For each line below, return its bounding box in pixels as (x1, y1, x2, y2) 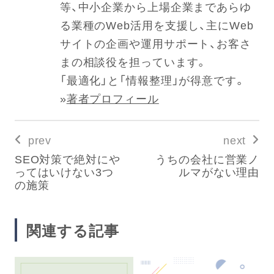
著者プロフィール (66, 90, 159, 107)
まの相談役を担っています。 (59, 53, 208, 70)
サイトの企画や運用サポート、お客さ (59, 35, 251, 52)
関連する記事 (26, 219, 119, 242)
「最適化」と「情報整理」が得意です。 (59, 72, 246, 89)
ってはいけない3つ (14, 163, 114, 180)
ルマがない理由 (178, 163, 260, 180)
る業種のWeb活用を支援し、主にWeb (59, 17, 254, 34)
